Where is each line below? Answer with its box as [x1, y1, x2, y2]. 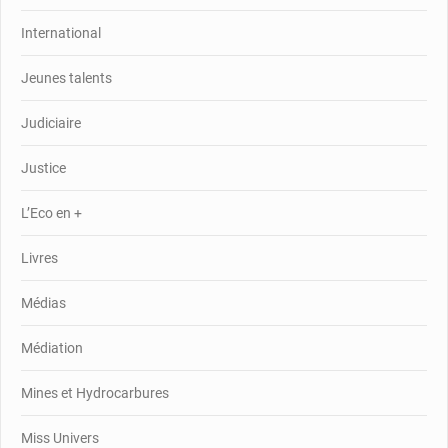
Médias [21, 294, 66, 311]
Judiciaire [21, 114, 81, 131]
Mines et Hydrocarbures [21, 384, 169, 401]
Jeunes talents [21, 69, 112, 86]
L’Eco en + [21, 204, 82, 221]
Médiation [21, 339, 83, 356]
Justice [21, 159, 66, 176]
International [21, 24, 101, 41]
